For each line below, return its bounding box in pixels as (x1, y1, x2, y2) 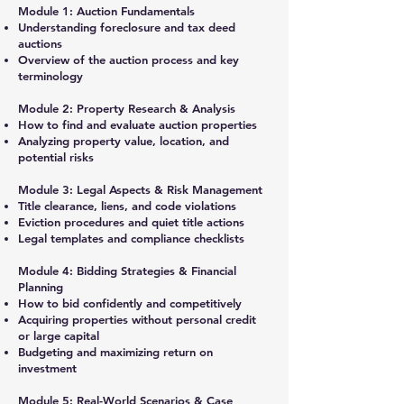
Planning (18, 280, 63, 294)
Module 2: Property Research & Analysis (18, 101, 235, 115)
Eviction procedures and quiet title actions (18, 215, 244, 229)
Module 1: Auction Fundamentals (18, 4, 195, 18)
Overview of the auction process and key (18, 52, 239, 67)
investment (18, 361, 77, 375)
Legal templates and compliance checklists (18, 231, 244, 245)
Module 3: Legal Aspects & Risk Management (18, 182, 262, 197)
